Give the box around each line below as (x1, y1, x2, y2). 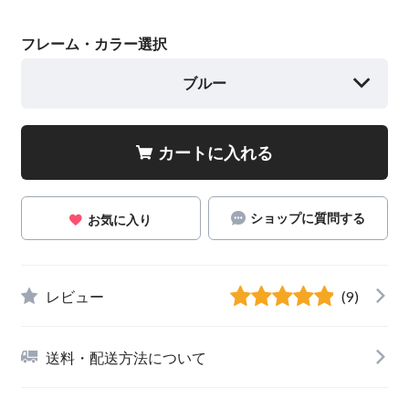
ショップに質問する (249, 210, 365, 225)
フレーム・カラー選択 (20, 35, 167, 53)
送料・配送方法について (45, 348, 206, 366)
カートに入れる (158, 142, 273, 163)
